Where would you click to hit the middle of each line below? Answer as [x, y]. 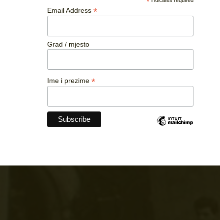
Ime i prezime [69, 81]
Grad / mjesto [68, 44]
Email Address [70, 10]
